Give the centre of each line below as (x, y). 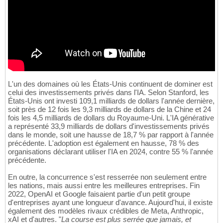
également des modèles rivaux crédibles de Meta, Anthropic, (106, 211)
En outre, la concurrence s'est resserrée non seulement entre (107, 177)
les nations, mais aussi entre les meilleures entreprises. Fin (104, 186)
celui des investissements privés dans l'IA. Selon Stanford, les (109, 93)
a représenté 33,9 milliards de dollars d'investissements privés (109, 126)
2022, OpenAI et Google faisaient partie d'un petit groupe (99, 194)
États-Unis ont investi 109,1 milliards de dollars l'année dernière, (111, 101)
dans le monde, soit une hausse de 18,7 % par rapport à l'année (111, 135)
